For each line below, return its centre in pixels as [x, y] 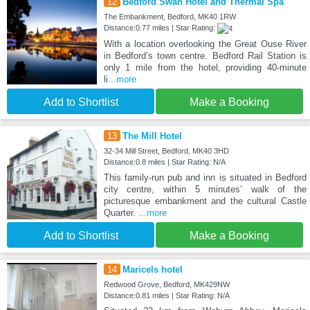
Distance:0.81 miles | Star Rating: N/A [166, 295]
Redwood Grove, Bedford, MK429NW [166, 284]
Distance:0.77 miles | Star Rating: [160, 27]
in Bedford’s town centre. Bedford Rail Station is [205, 55]
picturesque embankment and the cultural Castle [205, 201]
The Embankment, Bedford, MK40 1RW [170, 16]
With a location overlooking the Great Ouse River [205, 44]
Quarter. [121, 212]
